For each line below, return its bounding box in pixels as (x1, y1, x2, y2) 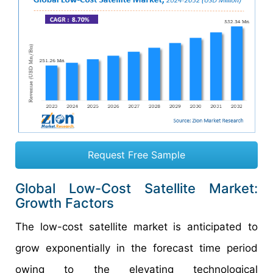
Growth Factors (15, 195, 114, 211)
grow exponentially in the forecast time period (15, 242, 258, 255)
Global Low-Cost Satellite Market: (15, 180, 258, 197)
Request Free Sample (88, 149, 185, 161)
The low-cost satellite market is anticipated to (15, 221, 258, 233)
